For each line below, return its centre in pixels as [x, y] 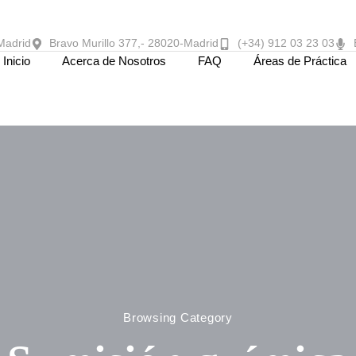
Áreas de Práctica [300, 61]
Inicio [16, 61]
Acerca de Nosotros [114, 61]
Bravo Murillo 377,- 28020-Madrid [134, 44]
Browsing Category [178, 317]
